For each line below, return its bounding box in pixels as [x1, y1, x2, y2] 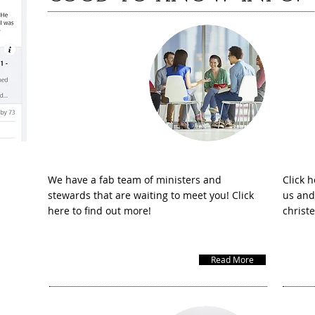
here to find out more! [48, 204, 151, 217]
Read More [211, 254, 254, 265]
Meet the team [71, 65, 151, 82]
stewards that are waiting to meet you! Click [48, 188, 254, 202]
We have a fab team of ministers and [48, 173, 221, 186]
